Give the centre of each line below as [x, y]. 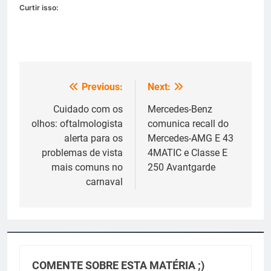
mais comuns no [87, 168]
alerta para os [93, 139]
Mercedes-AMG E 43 [191, 139]
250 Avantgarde [181, 168]
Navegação [68, 90]
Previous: [102, 87]
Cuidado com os [88, 109]
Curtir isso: [39, 8]
